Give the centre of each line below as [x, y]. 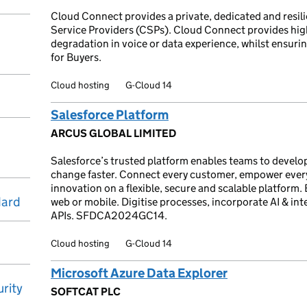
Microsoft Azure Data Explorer [139, 273]
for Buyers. [76, 57]
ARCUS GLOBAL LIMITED [113, 133]
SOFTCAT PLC [86, 292]
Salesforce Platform [110, 115]
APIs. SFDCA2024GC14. [109, 216]
